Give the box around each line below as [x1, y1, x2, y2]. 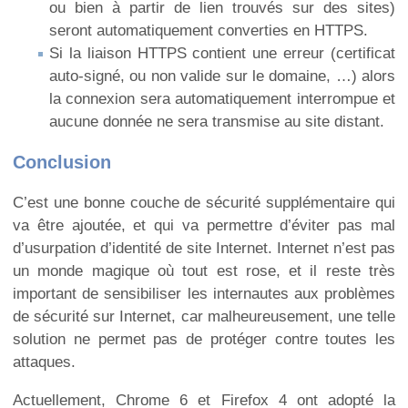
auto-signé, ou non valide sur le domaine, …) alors [49, 66, 395, 85]
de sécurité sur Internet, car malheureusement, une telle [13, 308, 395, 326]
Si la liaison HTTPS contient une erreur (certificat [49, 44, 395, 62]
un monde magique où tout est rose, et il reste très [13, 262, 395, 280]
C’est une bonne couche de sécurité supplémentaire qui [13, 194, 395, 212]
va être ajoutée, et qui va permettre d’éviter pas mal [13, 217, 395, 235]
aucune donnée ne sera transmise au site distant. [49, 112, 384, 130]
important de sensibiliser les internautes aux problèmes [13, 285, 395, 303]
